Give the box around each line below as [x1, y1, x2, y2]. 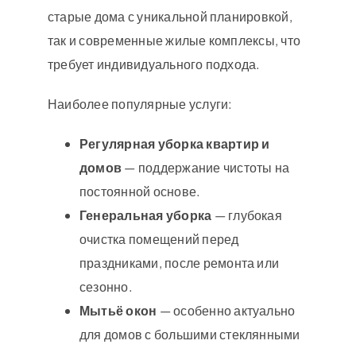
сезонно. [79, 277, 133, 295]
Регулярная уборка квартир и [79, 134, 270, 152]
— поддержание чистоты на [122, 158, 290, 176]
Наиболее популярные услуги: [47, 95, 233, 112]
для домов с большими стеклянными [79, 325, 300, 342]
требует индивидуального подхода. [47, 55, 261, 72]
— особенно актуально [157, 301, 296, 319]
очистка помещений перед [79, 230, 239, 247]
